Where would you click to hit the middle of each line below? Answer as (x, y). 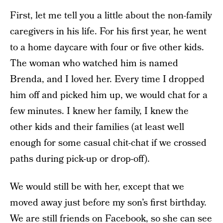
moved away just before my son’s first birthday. (108, 203)
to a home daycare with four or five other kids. (107, 48)
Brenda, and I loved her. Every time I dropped (107, 79)
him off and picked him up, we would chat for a (109, 95)
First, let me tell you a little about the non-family (111, 16)
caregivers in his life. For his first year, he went (108, 32)
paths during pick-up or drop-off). (80, 159)
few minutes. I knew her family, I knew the (99, 111)
